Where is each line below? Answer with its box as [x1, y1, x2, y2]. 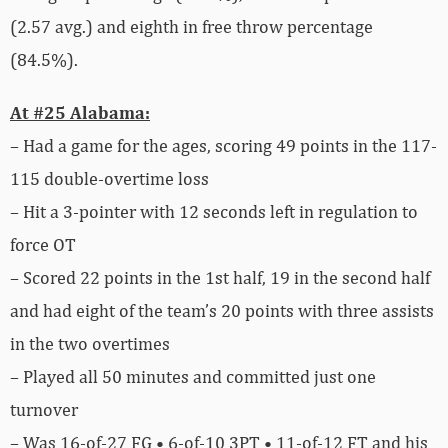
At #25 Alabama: [10, 101, 150, 123]
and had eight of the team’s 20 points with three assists [10, 299, 434, 321]
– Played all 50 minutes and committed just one [10, 365, 376, 387]
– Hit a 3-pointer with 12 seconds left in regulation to [10, 200, 418, 222]
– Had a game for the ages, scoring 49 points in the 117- [10, 134, 437, 156]
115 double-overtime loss [10, 167, 209, 189]
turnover [10, 398, 78, 420]
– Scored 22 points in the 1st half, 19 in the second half [10, 266, 430, 288]
